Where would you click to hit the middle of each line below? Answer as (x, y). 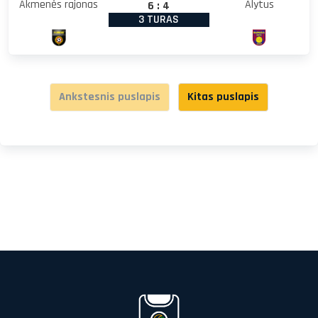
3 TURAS (159, 19)
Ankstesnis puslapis (110, 97)
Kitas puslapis (223, 97)
